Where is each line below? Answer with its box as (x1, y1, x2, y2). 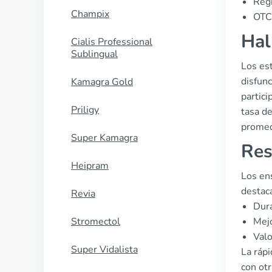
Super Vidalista (71, 243, 138, 256)
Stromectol (71, 215, 120, 228)
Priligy (71, 103, 99, 117)
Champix (71, 7, 109, 21)
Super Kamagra (71, 131, 138, 144)
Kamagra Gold (71, 75, 133, 89)
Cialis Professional (71, 35, 152, 49)
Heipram (71, 159, 109, 172)
